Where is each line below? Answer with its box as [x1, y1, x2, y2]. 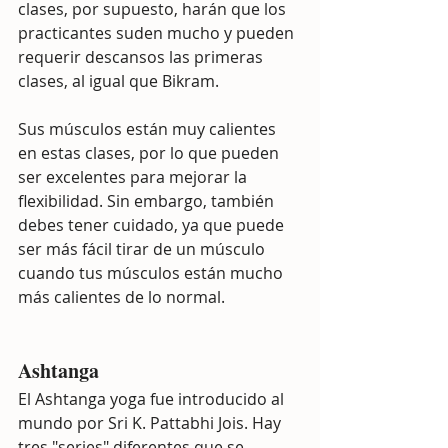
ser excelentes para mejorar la [18, 166, 251, 188]
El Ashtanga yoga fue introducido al [18, 388, 288, 410]
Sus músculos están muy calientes [18, 118, 280, 140]
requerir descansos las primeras [18, 46, 267, 68]
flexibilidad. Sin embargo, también [18, 190, 278, 212]
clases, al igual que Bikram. [18, 70, 219, 92]
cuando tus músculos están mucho [18, 262, 287, 284]
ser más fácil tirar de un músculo [18, 238, 269, 260]
